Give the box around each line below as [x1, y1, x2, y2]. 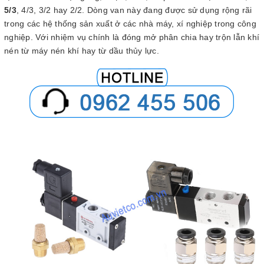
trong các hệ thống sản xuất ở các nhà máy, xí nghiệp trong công [4, 19, 256, 28]
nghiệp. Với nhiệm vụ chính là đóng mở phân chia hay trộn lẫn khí [4, 32, 259, 42]
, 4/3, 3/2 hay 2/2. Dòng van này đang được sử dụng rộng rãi [16, 5, 252, 15]
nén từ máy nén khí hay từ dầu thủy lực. [4, 46, 161, 55]
